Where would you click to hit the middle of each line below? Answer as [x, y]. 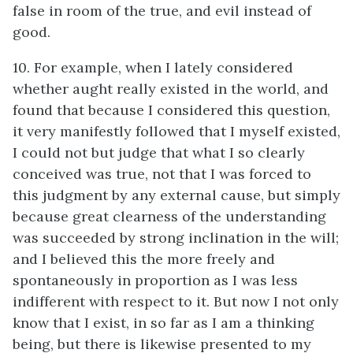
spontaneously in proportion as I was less [155, 280]
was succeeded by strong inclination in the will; [176, 238]
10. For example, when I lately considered [153, 67]
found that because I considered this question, [171, 110]
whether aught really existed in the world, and [171, 89]
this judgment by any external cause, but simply [176, 195]
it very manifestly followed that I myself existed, [176, 131]
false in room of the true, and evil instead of [162, 11]
